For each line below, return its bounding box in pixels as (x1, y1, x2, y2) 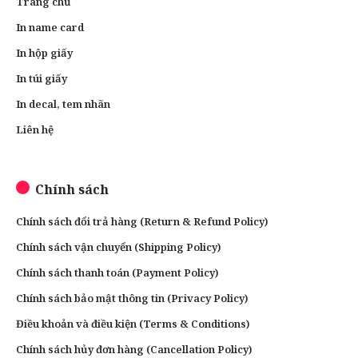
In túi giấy (16, 70, 67, 86)
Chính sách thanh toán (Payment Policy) (16, 265, 218, 280)
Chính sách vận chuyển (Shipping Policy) (16, 239, 221, 254)
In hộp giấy (16, 45, 73, 60)
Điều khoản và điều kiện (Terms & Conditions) (16, 316, 249, 331)
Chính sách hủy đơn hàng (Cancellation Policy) (16, 341, 252, 356)
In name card (16, 19, 84, 34)
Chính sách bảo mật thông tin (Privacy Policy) (16, 290, 248, 305)
